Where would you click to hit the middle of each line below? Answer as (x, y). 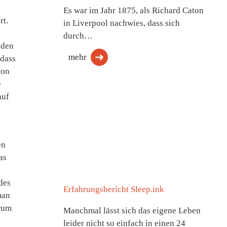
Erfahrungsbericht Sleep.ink (113, 189)
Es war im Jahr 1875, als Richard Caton (133, 10)
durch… (78, 36)
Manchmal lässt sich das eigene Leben (132, 211)
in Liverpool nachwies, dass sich (121, 23)
